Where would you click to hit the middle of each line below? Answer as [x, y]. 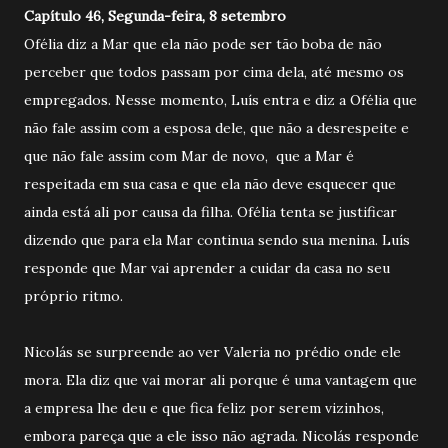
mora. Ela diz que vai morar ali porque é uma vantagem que [220, 379]
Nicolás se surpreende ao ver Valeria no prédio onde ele [212, 351]
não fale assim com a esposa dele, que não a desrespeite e [216, 127]
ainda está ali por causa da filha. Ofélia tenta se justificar [210, 211]
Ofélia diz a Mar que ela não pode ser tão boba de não [203, 43]
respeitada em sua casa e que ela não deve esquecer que [210, 183]
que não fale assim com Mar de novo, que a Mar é [189, 155]
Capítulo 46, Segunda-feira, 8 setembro [155, 15]
